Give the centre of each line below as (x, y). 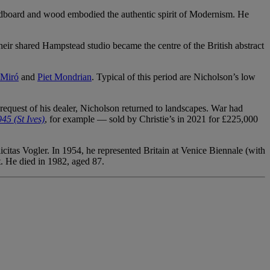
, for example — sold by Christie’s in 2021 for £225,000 (151, 119)
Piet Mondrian (64, 77)
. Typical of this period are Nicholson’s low (174, 77)
